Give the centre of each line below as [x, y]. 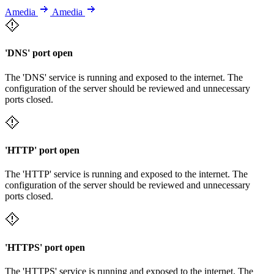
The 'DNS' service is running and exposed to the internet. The [124, 77]
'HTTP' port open [42, 150]
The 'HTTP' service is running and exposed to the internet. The [126, 174]
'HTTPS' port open [45, 247]
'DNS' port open [39, 53]
